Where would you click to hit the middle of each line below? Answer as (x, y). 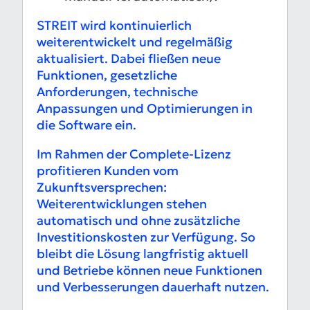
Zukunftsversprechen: (102, 188)
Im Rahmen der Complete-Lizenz (134, 154)
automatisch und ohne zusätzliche (138, 221)
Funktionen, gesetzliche (107, 75)
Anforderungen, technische (117, 92)
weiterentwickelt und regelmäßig (135, 42)
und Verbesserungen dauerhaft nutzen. (153, 287)
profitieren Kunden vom (108, 171)
